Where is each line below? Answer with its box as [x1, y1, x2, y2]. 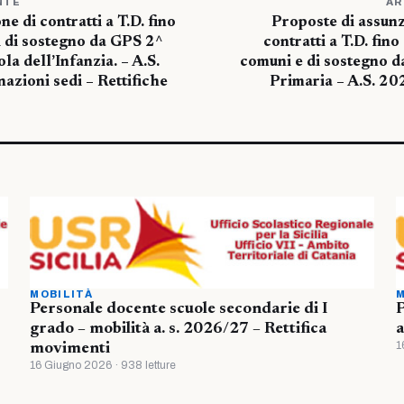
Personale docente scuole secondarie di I [30, 301, 329, 318]
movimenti [30, 341, 111, 358]
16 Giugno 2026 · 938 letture [30, 359, 177, 372]
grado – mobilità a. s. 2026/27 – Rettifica [30, 321, 327, 338]
